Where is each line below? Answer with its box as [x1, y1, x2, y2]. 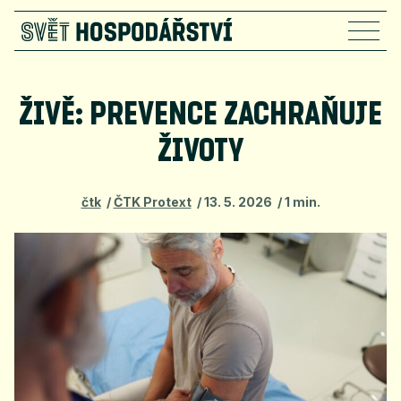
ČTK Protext [113, 194, 192, 209]
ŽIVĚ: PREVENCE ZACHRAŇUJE [19, 99, 382, 132]
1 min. [284, 194, 320, 209]
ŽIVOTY [158, 136, 243, 168]
